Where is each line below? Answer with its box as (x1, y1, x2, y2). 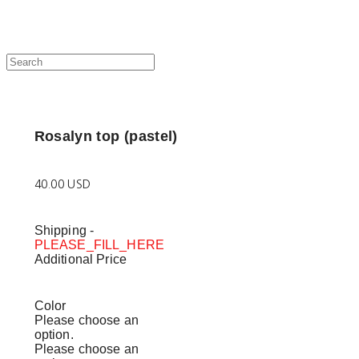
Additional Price (34, 252, 127, 266)
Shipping (34, 223, 90, 237)
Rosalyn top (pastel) (34, 127, 178, 144)
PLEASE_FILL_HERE (34, 237, 165, 252)
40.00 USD (34, 178, 91, 190)
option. (34, 327, 74, 341)
